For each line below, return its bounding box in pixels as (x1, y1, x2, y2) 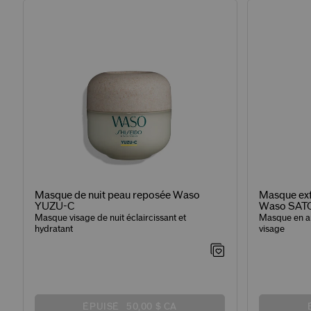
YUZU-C (35, 201, 75, 212)
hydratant (35, 224, 74, 235)
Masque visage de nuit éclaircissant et (35, 213, 187, 224)
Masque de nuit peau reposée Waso (35, 190, 201, 201)
